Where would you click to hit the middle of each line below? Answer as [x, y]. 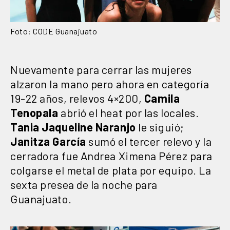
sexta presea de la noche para [84, 185]
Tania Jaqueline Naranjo [73, 127]
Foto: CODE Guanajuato [54, 31]
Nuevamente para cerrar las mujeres [101, 70]
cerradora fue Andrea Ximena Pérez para [111, 156]
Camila [162, 98]
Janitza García [48, 141]
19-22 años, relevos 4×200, [77, 98]
